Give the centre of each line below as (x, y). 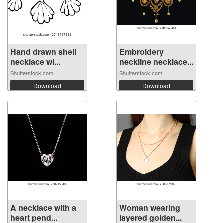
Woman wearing (150, 207)
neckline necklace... (156, 61)
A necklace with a (43, 207)
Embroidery (142, 52)
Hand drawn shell (43, 52)
